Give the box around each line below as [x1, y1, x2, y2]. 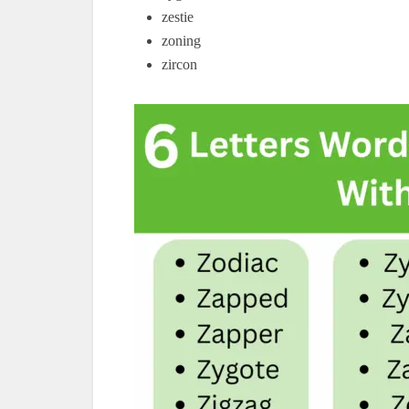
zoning [162, 33, 201, 48]
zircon [162, 57, 197, 72]
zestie [162, 9, 194, 25]
